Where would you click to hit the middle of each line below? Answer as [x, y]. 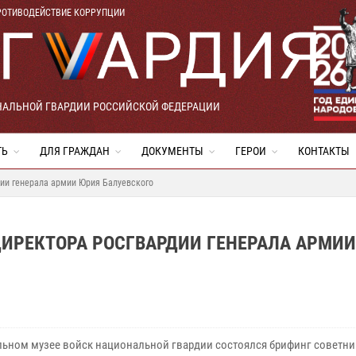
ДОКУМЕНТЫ [172, 151]
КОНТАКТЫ [324, 151]
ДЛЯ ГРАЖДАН [75, 151]
